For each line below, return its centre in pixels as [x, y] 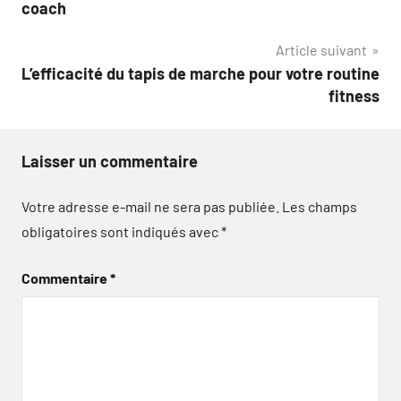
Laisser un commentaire [110, 161]
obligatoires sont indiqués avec [121, 231]
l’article [63, 35]
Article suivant [321, 49]
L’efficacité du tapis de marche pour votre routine [200, 73]
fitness [354, 95]
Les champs [320, 206]
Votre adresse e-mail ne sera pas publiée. [150, 206]
